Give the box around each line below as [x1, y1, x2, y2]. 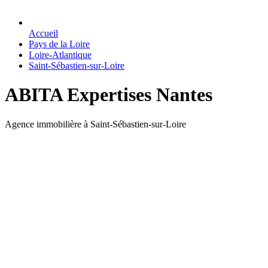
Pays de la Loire [29, 39, 90, 49]
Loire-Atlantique [29, 50, 92, 60]
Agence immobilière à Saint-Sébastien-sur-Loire [5, 118, 186, 129]
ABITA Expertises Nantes [5, 84, 212, 106]
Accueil [29, 28, 58, 38]
